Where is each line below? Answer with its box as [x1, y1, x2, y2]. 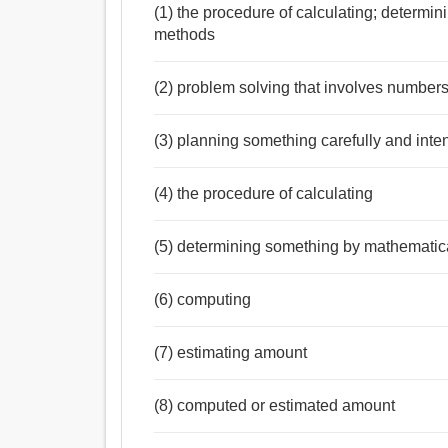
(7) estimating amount [154, 344, 308, 362]
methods [154, 26, 216, 44]
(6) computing [154, 291, 252, 309]
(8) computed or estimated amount [154, 397, 396, 415]
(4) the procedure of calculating [154, 185, 374, 203]
